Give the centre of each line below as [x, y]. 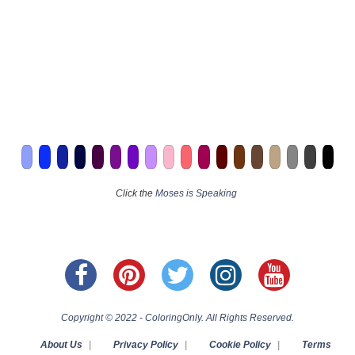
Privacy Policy [145, 344]
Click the [136, 193]
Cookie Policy [240, 344]
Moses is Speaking [196, 193]
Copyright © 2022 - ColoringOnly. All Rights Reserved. [177, 317]
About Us [61, 344]
